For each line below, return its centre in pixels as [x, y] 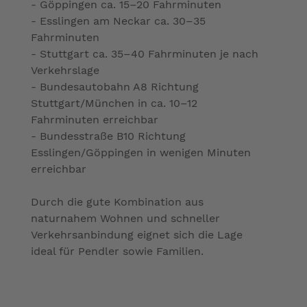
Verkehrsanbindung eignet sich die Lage [137, 234]
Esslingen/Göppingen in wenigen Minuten [141, 152]
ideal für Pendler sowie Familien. [117, 251]
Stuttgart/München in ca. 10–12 [114, 103]
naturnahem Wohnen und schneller [125, 218]
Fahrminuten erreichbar [95, 119]
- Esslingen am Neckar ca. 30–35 [118, 21]
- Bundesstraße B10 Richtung [108, 136]
